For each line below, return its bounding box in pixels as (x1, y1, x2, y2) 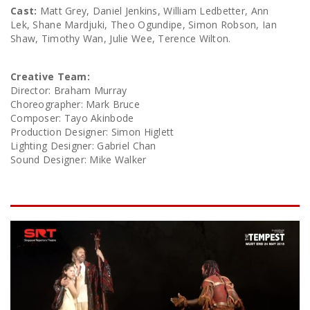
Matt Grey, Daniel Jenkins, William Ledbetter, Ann (37, 4, 269, 18)
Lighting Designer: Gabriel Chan (10, 139, 156, 153)
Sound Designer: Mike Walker (10, 153, 147, 167)
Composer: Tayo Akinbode (10, 111, 134, 125)
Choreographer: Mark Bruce (10, 98, 140, 111)
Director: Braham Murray (10, 84, 127, 98)
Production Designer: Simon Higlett (10, 125, 174, 139)
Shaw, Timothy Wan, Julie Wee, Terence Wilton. (10, 32, 231, 46)
